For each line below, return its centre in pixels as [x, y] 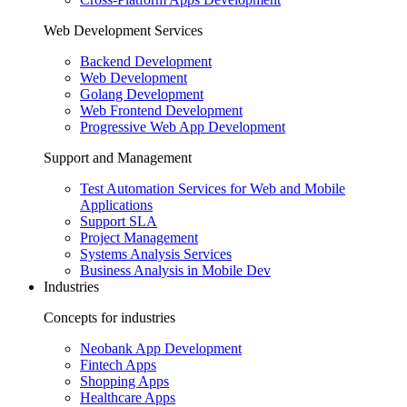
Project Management [139, 237]
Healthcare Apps [128, 397]
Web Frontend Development [161, 110]
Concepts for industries [109, 317]
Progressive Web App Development [183, 126]
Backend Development [146, 61]
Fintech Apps [118, 364]
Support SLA [119, 221]
